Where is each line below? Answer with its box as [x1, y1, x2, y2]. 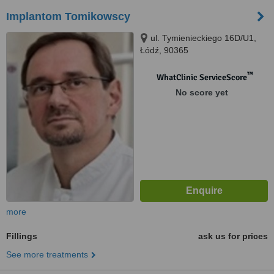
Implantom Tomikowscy [6, 10, 130, 23]
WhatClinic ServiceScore [156, 72, 247, 83]
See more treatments [6, 250, 88, 259]
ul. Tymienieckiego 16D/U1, [150, 33, 256, 43]
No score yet [175, 87, 228, 97]
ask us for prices [198, 231, 268, 241]
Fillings [6, 231, 37, 241]
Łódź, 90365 [140, 45, 188, 55]
